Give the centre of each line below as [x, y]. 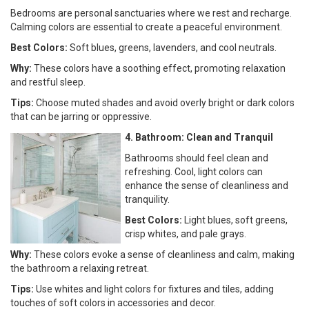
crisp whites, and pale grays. [186, 233]
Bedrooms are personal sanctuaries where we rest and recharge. [151, 13]
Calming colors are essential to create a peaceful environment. [146, 27]
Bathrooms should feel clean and [197, 158]
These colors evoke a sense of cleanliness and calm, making [163, 254]
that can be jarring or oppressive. [81, 116]
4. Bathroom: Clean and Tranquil [199, 137]
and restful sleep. [48, 82]
